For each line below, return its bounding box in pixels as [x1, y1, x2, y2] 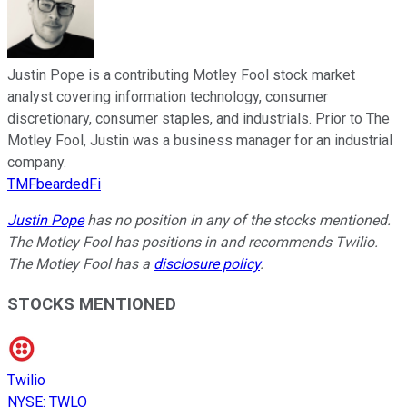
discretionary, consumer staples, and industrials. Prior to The [7, 109, 390, 127]
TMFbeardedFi [7, 174, 101, 193]
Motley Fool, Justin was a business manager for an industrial [7, 131, 392, 149]
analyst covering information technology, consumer [7, 87, 328, 105]
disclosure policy [154, 254, 260, 273]
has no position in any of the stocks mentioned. [84, 211, 391, 229]
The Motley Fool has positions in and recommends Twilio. [7, 233, 378, 251]
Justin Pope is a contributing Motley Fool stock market [7, 65, 355, 84]
